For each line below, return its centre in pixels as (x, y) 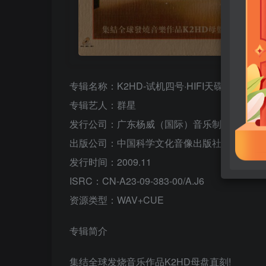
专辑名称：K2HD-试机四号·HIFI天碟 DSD (158, 85)
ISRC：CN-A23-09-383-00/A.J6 (137, 180)
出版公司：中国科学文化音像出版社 (145, 142)
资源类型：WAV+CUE (117, 199)
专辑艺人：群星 (103, 104)
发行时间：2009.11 (110, 161)
